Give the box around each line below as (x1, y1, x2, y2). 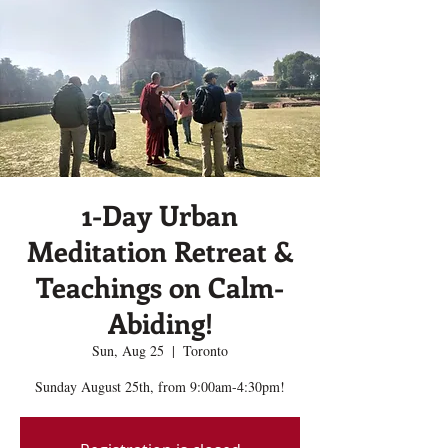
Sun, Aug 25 (92, 341, 164, 361)
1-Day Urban (82, 196, 238, 234)
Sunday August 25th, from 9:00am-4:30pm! (35, 377, 285, 397)
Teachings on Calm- (36, 268, 284, 306)
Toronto (183, 341, 228, 361)
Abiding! (107, 304, 213, 342)
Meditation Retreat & (26, 232, 294, 270)
